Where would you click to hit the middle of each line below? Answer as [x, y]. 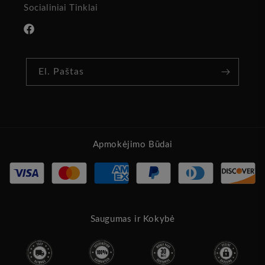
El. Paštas [61, 72]
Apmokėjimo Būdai [132, 145]
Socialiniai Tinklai [61, 8]
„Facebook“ [44, 35]
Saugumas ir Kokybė [132, 219]
